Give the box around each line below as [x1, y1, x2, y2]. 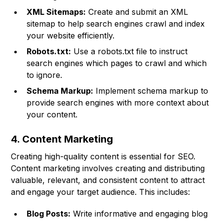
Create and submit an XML [86, 7, 188, 17]
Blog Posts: [27, 209, 71, 219]
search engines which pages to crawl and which [27, 58, 207, 69]
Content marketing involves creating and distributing [11, 163, 205, 174]
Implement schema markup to [93, 86, 209, 96]
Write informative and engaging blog [71, 209, 208, 219]
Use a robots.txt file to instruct [71, 46, 188, 57]
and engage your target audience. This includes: [11, 187, 190, 197]
